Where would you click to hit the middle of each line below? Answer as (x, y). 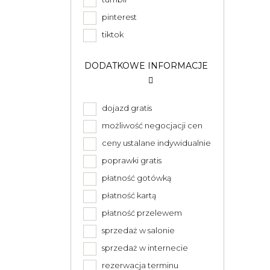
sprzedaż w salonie (137, 230)
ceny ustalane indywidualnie (155, 143)
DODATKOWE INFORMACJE (147, 66)
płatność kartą (127, 195)
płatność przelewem (140, 213)
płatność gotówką (135, 178)
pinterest (118, 17)
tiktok (111, 34)
